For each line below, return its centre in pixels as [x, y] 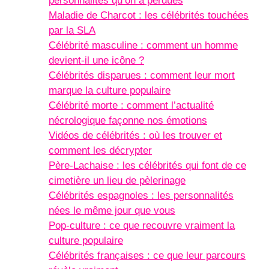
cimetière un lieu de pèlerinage [117, 180]
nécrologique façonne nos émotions [128, 120]
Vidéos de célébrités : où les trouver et [135, 135]
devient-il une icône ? [96, 60]
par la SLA [72, 30]
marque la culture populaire [110, 90]
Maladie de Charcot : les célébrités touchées [149, 15]
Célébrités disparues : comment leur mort [142, 75]
